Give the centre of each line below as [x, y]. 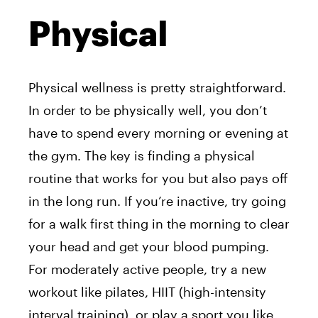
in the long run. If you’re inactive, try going [157, 201]
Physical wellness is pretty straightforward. [157, 87]
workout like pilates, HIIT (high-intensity [147, 291]
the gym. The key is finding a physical [142, 155]
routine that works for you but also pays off [158, 178]
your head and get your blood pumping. [149, 246]
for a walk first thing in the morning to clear [159, 223]
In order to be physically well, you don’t [148, 110]
